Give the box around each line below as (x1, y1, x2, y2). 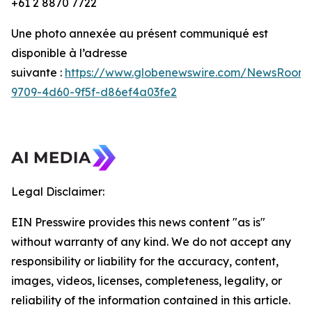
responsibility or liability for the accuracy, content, (11, 253, 279, 268)
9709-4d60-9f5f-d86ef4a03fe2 (11, 84, 177, 99)
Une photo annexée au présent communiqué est (11, 26, 268, 40)
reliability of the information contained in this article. (11, 292, 290, 307)
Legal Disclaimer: (11, 184, 104, 198)
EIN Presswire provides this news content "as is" (11, 214, 265, 229)
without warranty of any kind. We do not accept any (11, 234, 291, 249)
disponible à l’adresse (11, 45, 127, 60)
